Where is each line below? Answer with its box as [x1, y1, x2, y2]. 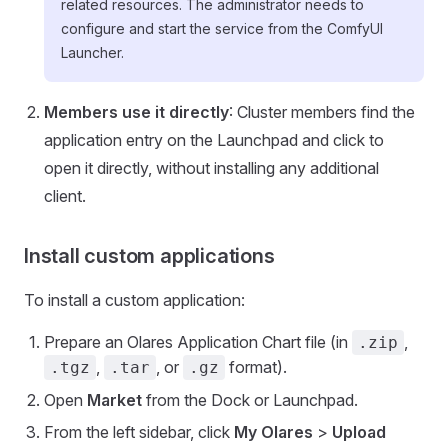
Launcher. [61, 43, 124, 61]
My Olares [234, 421, 313, 442]
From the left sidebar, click [44, 421, 234, 442]
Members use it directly [44, 101, 229, 122]
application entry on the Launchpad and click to [44, 129, 384, 150]
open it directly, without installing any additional [44, 157, 379, 178]
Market [87, 389, 142, 410]
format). [225, 356, 287, 377]
